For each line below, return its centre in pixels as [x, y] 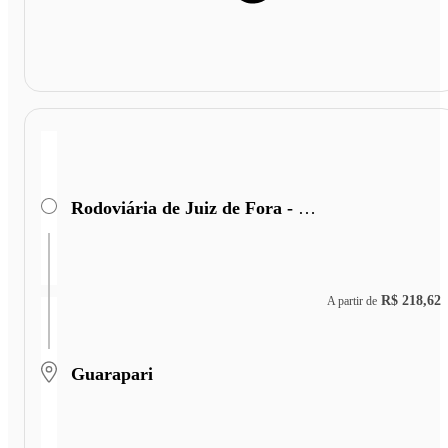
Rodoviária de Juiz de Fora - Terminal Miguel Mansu [307, 207]
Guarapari [112, 373]
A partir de [352, 300]
